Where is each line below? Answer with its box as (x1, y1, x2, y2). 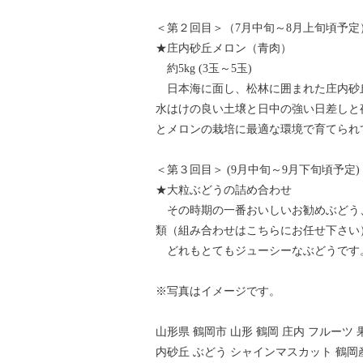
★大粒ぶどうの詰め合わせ (156, 184, 292, 196)
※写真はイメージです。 (156, 285, 280, 297)
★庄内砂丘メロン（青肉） (156, 42, 292, 54)
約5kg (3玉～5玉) (156, 62, 252, 75)
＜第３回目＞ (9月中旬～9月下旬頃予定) (156, 164, 360, 176)
